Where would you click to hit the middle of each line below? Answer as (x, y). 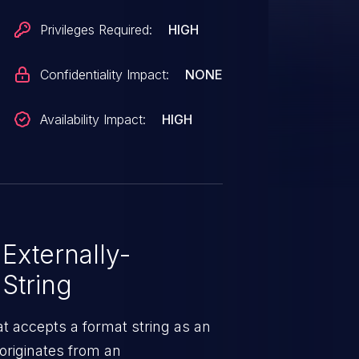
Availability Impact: (93, 119)
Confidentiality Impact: (105, 75)
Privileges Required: (97, 30)
